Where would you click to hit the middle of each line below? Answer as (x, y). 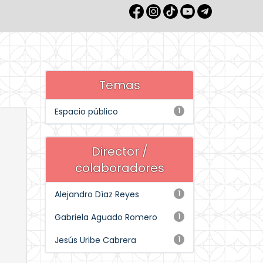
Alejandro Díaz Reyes (97, 194)
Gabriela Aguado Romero (106, 217)
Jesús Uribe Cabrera (95, 240)
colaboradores (119, 168)
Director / (119, 151)
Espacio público (86, 112)
